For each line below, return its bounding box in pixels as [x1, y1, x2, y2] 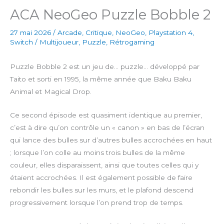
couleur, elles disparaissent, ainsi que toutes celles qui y [10, 161, 198, 169]
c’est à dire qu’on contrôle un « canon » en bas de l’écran [10, 123, 204, 132]
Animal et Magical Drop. [10, 87, 91, 96]
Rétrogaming [109, 38, 154, 46]
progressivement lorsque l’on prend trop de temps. [10, 198, 183, 207]
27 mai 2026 [10, 28, 53, 37]
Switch [10, 38, 33, 46]
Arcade [57, 28, 82, 37]
